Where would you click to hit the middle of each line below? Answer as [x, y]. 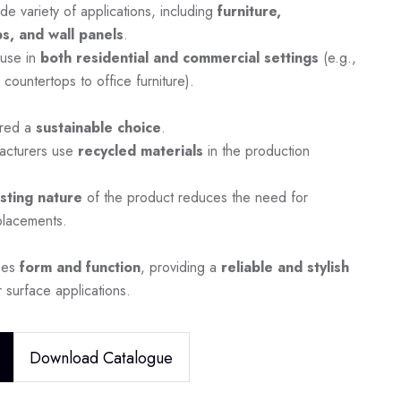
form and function [80, 267]
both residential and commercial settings [179, 57]
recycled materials [140, 150]
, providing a [180, 267]
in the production [256, 150]
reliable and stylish [285, 267]
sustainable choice [98, 127]
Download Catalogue [102, 358]
